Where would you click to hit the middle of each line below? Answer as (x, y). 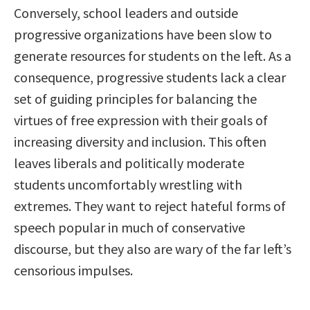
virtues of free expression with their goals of (141, 120)
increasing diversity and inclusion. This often (140, 142)
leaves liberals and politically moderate (129, 163)
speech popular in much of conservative (129, 228)
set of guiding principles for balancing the (135, 99)
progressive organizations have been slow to (143, 35)
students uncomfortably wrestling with (128, 185)
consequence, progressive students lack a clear (150, 77)
